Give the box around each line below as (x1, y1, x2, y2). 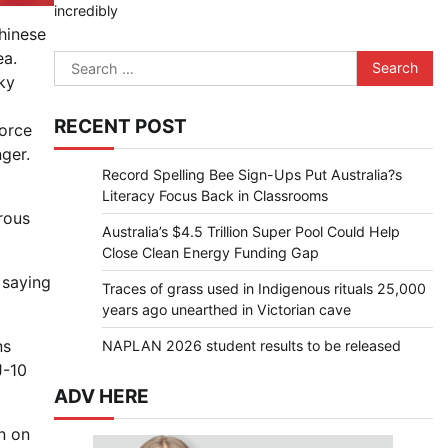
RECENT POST (53, 114, 187, 138)
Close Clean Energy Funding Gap (101, 243, 319, 261)
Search (52, 51, 105, 72)
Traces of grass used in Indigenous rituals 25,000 (101, 279, 426, 297)
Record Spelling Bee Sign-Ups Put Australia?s (101, 165, 402, 183)
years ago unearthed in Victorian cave (101, 300, 351, 318)
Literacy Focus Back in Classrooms (101, 186, 328, 204)
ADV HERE (53, 384, 149, 408)
